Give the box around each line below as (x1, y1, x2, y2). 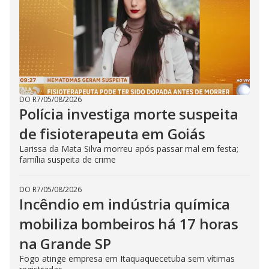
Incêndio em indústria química (19, 194, 231, 214)
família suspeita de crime (19, 154, 116, 165)
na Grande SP (19, 234, 111, 253)
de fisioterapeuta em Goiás (19, 124, 205, 144)
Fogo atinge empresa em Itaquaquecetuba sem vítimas (19, 253, 235, 264)
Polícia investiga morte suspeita (19, 104, 238, 124)
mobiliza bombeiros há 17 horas (19, 214, 238, 234)
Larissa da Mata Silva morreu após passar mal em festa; (19, 143, 238, 154)
